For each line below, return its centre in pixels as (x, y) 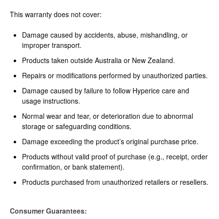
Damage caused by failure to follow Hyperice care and (106, 90)
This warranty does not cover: (56, 14)
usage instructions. (51, 100)
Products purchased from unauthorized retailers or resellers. (115, 182)
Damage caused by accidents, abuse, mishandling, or (105, 34)
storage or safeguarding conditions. (77, 126)
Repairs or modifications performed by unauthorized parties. (115, 75)
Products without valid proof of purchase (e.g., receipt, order (115, 156)
